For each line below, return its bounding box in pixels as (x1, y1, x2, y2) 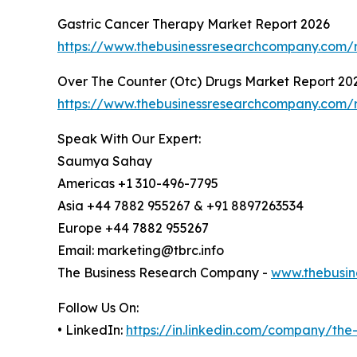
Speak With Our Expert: (57, 131, 201, 147)
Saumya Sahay (57, 153, 152, 170)
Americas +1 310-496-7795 (57, 175, 218, 192)
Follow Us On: (57, 300, 139, 316)
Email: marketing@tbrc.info (57, 242, 224, 259)
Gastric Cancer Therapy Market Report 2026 (57, 16, 330, 33)
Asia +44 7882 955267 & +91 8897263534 (57, 198, 304, 214)
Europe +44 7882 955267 (57, 220, 209, 237)
